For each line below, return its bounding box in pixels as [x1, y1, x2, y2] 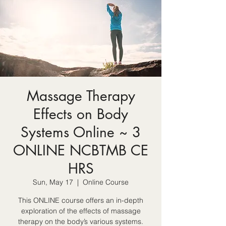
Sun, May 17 [33, 178, 73, 187]
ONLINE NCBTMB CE [13, 141, 148, 159]
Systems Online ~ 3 [21, 123, 141, 141]
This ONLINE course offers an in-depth [18, 196, 143, 205]
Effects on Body [33, 105, 128, 123]
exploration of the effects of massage [21, 206, 141, 215]
